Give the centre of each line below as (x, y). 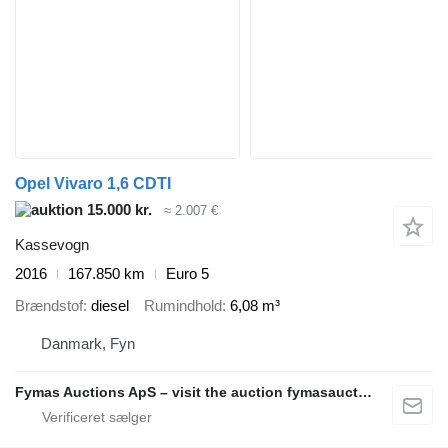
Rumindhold (183, 306)
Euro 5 (187, 273)
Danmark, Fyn (88, 343)
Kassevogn (52, 244)
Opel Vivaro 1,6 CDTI (93, 184)
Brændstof (49, 306)
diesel (110, 306)
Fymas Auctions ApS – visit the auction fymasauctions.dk (365, 391)
